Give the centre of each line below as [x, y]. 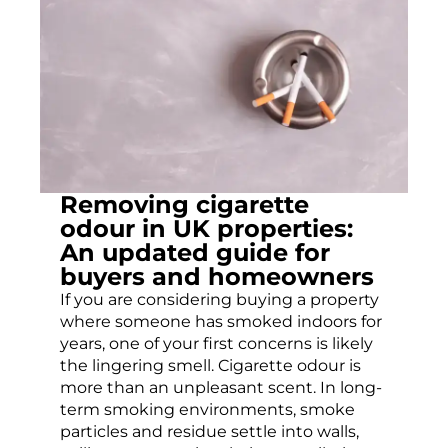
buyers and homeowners [217, 277]
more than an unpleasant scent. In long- [221, 388]
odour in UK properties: [206, 229]
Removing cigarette [184, 205]
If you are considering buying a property [219, 300]
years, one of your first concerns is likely [216, 344]
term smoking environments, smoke [207, 410]
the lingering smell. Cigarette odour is [210, 366]
